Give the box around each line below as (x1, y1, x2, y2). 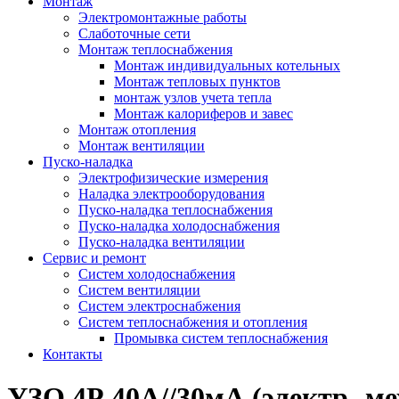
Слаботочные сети (78, 26, 191, 41)
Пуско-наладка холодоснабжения (78, 218, 280, 233)
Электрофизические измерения (78, 170, 268, 185)
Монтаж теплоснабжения (78, 42, 232, 57)
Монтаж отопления (78, 122, 196, 137)
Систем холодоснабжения (78, 266, 235, 281)
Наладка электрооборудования (78, 186, 265, 201)
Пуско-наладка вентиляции (78, 234, 245, 249)
